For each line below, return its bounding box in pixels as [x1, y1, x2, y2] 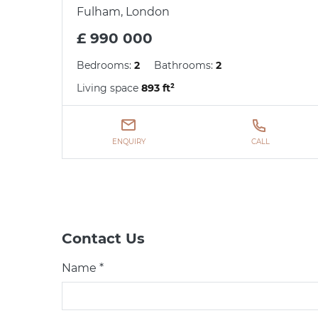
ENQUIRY [111, 137, 146, 147]
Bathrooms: [154, 59, 216, 72]
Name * [62, 261, 104, 275]
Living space [77, 82, 141, 95]
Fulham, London [77, 5, 170, 19]
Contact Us [62, 230, 145, 248]
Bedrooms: [77, 59, 134, 72]
